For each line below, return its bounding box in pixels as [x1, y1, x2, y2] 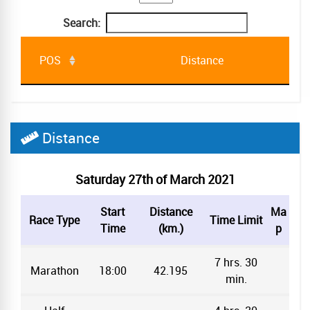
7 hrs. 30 [215, 254, 257, 270]
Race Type [29, 212, 80, 228]
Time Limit [210, 212, 262, 228]
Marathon [30, 262, 79, 278]
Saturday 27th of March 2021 [75, 170, 235, 188]
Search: [62, 15, 100, 30]
